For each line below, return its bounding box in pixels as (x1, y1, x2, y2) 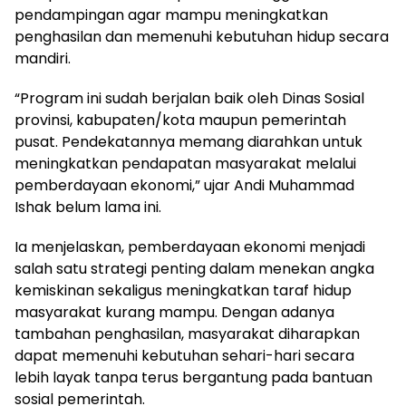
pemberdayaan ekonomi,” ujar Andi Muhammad (14, 175, 354, 196)
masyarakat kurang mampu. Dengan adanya (14, 302, 334, 323)
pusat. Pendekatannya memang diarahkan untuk (14, 131, 362, 152)
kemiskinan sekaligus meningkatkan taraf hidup (14, 280, 352, 301)
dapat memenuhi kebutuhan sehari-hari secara (14, 345, 354, 366)
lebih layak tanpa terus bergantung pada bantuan (14, 367, 372, 388)
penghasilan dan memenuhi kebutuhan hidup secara (14, 26, 389, 47)
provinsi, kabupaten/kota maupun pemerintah (14, 110, 346, 130)
